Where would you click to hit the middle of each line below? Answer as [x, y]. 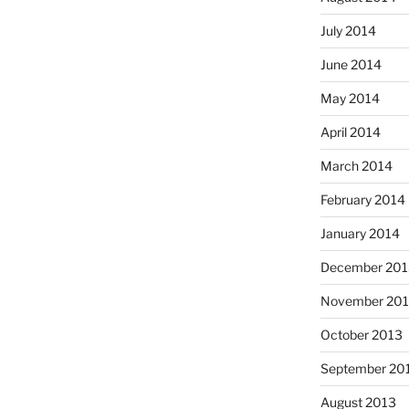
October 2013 [361, 334]
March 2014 [356, 165]
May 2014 [350, 98]
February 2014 [362, 199]
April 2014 [350, 131]
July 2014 [348, 30]
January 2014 [360, 233]
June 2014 [351, 64]
